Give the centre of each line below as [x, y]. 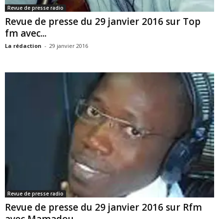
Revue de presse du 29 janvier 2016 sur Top [103, 22]
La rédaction [23, 46]
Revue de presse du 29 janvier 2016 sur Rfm [103, 207]
